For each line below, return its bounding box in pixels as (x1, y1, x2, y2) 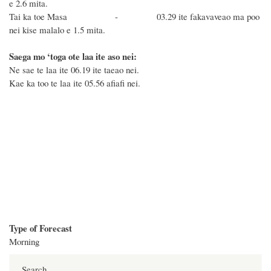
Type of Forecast (9, 221, 72, 235)
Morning (9, 235, 39, 247)
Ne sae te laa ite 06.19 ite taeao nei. (9, 64, 142, 76)
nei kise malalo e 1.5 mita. (9, 24, 105, 36)
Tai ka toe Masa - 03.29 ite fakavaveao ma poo (9, 10, 260, 23)
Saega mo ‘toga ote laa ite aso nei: (9, 50, 137, 64)
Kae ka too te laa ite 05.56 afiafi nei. (9, 77, 143, 90)
